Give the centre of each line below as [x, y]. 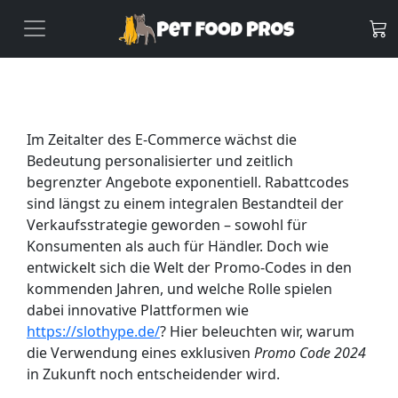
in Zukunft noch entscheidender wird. [153, 374]
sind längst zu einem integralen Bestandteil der [185, 203]
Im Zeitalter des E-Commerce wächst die [162, 139]
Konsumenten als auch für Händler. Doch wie [178, 246]
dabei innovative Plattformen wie [138, 310]
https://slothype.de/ [93, 331]
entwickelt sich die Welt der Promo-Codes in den [189, 267]
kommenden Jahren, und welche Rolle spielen [179, 288]
